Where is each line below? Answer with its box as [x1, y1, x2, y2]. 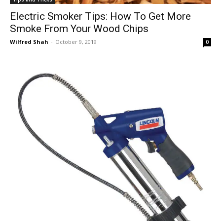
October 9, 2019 [55, 37, 97, 45]
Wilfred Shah [10, 37, 48, 45]
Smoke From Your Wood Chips [10, 22, 148, 35]
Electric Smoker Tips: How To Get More [10, 10, 191, 22]
